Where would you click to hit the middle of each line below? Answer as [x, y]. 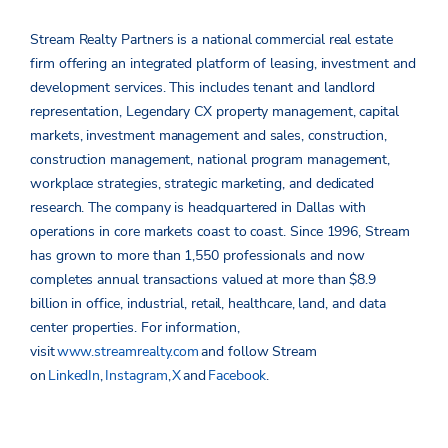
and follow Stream [258, 352]
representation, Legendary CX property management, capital [215, 112]
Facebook [237, 376]
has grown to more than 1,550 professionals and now [197, 256]
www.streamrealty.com [128, 352]
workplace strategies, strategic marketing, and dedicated [202, 184]
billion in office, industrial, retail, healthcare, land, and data [208, 304]
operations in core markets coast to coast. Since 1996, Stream [220, 232]
